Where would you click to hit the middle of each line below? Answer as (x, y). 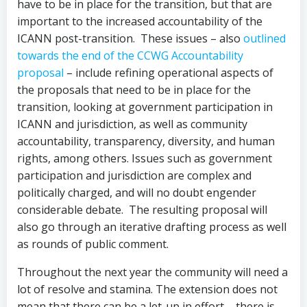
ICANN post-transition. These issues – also (130, 38)
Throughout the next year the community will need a (152, 272)
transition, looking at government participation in (145, 107)
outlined (265, 38)
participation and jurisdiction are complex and (134, 175)
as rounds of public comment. (93, 244)
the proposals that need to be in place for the (134, 90)
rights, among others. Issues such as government (145, 158)
